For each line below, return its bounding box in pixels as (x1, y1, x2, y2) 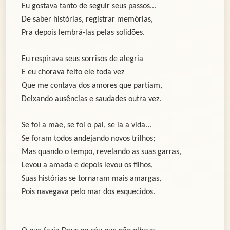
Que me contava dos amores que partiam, (22, 82, 162, 90)
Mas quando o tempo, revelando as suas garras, (22, 148, 181, 157)
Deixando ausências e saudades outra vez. (22, 95, 161, 104)
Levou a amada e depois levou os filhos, (22, 161, 153, 170)
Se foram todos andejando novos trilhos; (22, 135, 155, 143)
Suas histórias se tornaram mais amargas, (22, 175, 161, 183)
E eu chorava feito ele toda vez (22, 68, 124, 77)
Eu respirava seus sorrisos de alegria (22, 55, 143, 64)
